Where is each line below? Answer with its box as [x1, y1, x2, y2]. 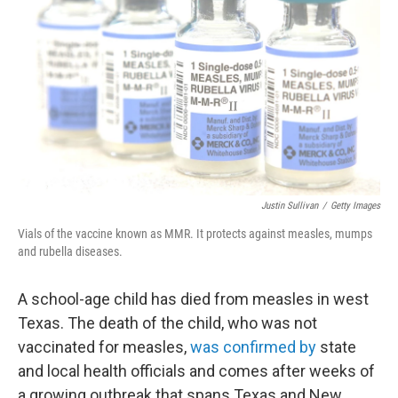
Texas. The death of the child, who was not [18, 314, 317, 332]
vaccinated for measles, [18, 338, 190, 356]
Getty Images [330, 200, 380, 211]
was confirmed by [190, 338, 316, 356]
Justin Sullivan [261, 200, 318, 211]
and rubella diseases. [18, 244, 123, 259]
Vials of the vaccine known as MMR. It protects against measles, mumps [18, 227, 372, 241]
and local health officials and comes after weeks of [18, 362, 375, 380]
